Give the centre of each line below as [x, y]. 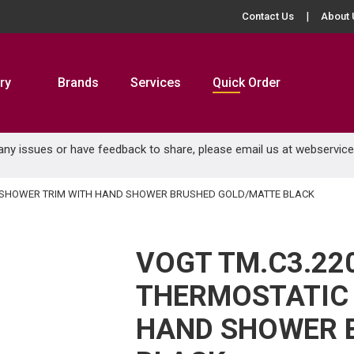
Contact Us [268, 16]
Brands [78, 83]
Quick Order [247, 83]
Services [156, 83]
